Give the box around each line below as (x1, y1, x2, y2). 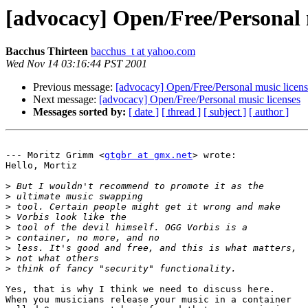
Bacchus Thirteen (5, 45, 88, 58)
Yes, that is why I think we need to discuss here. (5, 284, 280, 295)
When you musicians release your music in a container (5, 294, 291, 305)
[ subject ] (203, 106, 246, 118)
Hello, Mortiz (5, 160, 77, 171)
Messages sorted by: (33, 106, 126, 118)
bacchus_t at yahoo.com (91, 45, 195, 58)
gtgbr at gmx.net (104, 150, 192, 161)
